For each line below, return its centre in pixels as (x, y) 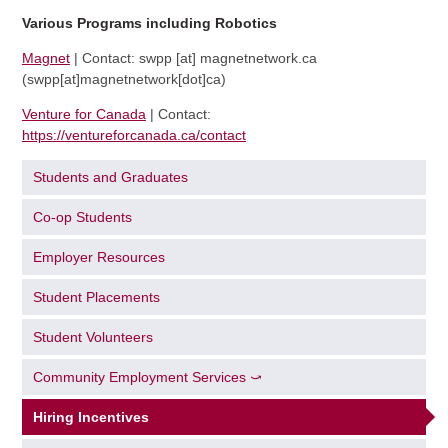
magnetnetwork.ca (258, 57)
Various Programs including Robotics (151, 22)
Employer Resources (99, 257)
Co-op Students (83, 217)
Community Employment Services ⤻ (148, 377)
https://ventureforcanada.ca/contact (133, 134)
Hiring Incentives (91, 416)
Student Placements (97, 297)
